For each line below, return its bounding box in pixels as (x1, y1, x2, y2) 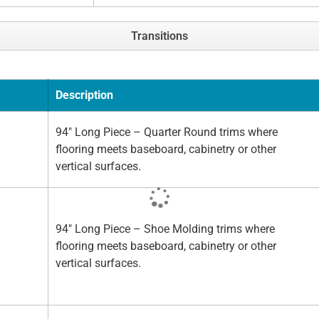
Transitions (131, 29, 188, 43)
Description (56, 88, 113, 103)
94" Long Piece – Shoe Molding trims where (56, 222, 275, 236)
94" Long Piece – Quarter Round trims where (56, 125, 278, 140)
